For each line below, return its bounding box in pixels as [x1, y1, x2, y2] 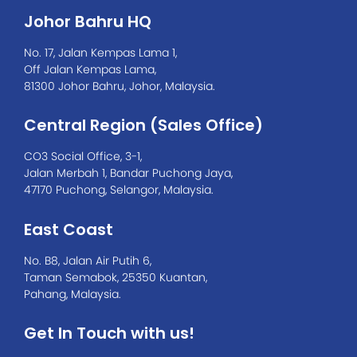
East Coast [24, 218, 113, 241]
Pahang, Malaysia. [24, 285, 121, 302]
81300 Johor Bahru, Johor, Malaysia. [24, 77, 215, 94]
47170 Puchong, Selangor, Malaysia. [24, 182, 214, 198]
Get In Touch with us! [24, 322, 194, 345]
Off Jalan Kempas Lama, [24, 61, 156, 77]
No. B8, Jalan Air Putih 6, [24, 252, 151, 269]
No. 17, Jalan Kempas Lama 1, [24, 44, 177, 61]
